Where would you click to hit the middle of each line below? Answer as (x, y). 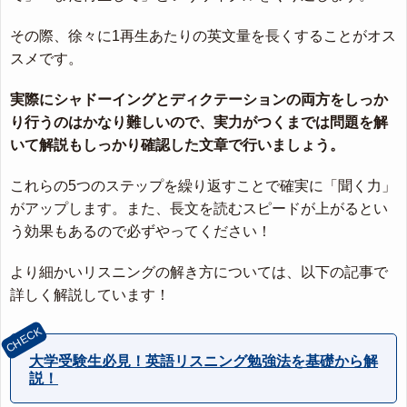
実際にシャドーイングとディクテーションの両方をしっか (199, 100)
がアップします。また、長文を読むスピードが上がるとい (199, 209)
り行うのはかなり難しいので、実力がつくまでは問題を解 (199, 123)
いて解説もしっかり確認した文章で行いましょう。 (177, 145)
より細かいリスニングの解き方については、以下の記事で (199, 273)
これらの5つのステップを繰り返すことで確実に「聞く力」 (203, 186)
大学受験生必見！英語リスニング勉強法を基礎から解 (203, 362)
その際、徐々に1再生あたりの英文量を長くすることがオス (203, 36)
